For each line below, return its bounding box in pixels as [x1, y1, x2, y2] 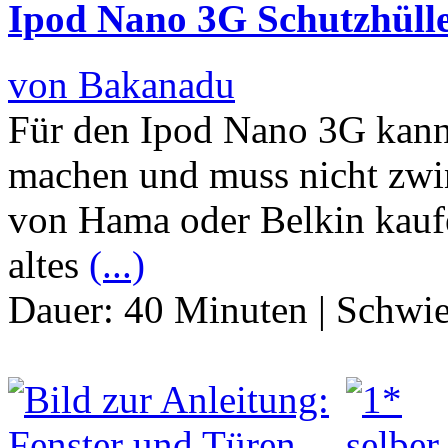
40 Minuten [124, 287, 308, 331]
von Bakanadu [8, 62, 235, 106]
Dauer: [8, 287, 124, 331]
